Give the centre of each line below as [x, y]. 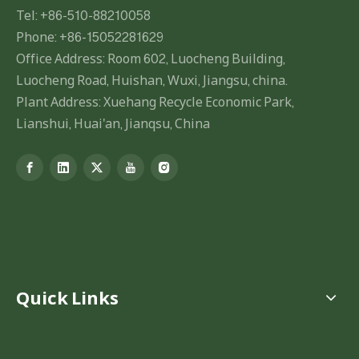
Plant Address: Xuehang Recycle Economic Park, [155, 102]
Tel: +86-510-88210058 [85, 15]
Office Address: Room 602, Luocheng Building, [151, 58]
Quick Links [67, 297]
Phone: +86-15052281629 [91, 37]
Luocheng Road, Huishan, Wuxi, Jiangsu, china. [153, 80]
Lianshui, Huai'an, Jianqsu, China [113, 123]
